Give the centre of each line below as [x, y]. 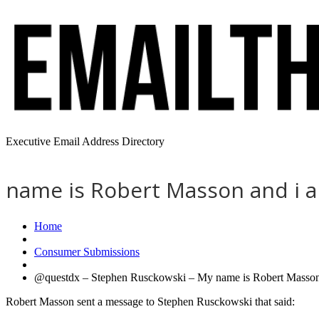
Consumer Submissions [87, 251]
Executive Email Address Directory [85, 141]
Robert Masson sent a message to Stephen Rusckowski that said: [150, 301]
